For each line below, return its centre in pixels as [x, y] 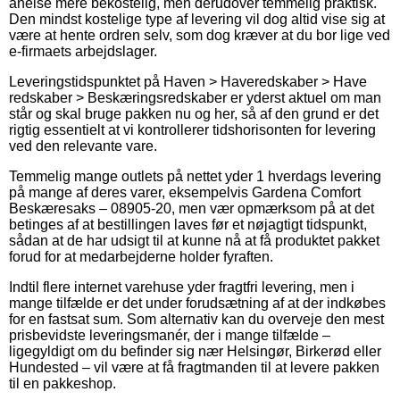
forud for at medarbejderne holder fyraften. [141, 256]
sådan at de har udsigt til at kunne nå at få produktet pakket [194, 240]
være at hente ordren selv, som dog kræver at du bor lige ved [200, 35]
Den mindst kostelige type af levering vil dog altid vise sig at [197, 19]
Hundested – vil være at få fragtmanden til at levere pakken [194, 367]
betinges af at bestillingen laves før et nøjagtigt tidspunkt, [188, 224]
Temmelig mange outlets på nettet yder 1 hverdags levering [195, 176]
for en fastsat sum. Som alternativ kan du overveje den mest [196, 319]
